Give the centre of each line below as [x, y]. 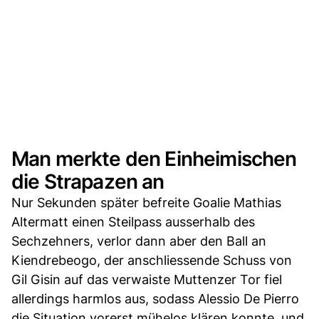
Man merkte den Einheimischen [154, 158]
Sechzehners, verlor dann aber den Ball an [139, 241]
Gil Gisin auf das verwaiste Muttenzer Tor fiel [147, 279]
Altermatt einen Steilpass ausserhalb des [133, 221]
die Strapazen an [88, 181]
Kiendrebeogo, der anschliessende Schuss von [152, 260]
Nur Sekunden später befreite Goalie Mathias [146, 202]
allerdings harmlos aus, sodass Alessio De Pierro [155, 298]
